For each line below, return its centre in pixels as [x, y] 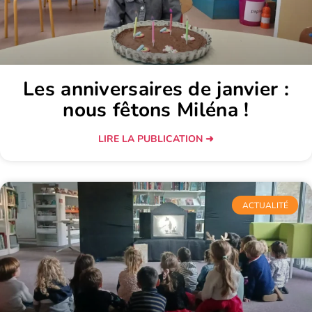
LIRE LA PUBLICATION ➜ [156, 139]
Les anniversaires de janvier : [156, 89]
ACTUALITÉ [265, 205]
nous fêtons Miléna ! [156, 110]
